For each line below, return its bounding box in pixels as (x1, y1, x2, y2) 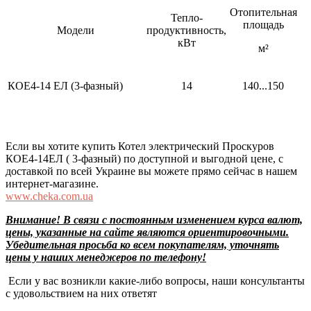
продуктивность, (146, 24, 226, 36)
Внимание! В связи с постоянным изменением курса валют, (6, 213, 303, 226)
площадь (242, 18, 284, 31)
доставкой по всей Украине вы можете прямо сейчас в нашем (6, 165, 297, 177)
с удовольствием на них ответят (6, 287, 157, 299)
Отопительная (229, 6, 297, 18)
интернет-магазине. (6, 177, 99, 190)
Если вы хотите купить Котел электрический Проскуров (6, 140, 274, 152)
